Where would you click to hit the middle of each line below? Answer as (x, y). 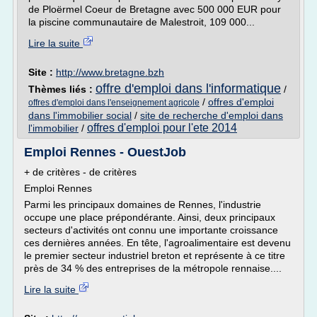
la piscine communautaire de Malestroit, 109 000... (142, 22)
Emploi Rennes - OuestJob (105, 152)
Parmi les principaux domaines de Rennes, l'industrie (143, 204)
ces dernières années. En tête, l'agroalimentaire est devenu (157, 243)
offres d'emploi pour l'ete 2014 (162, 128)
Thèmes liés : (62, 89)
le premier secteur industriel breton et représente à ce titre (155, 255)
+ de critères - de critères (80, 172)
